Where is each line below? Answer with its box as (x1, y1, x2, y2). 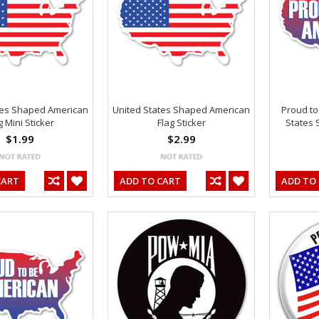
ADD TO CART (120, 174, 181, 187)
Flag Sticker (157, 115, 206, 129)
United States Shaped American (113, 103, 250, 116)
